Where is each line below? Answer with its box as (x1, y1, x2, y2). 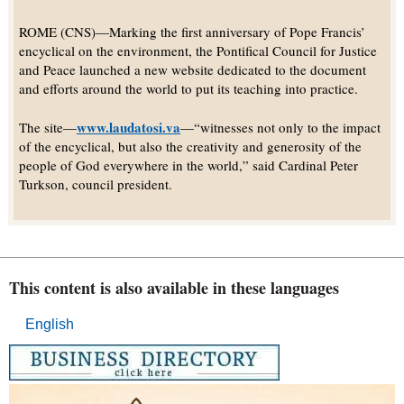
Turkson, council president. (18, 175, 172, 194)
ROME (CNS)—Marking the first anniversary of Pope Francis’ (18, 22, 365, 41)
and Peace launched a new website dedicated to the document (18, 60, 366, 78)
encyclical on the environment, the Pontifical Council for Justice (18, 41, 377, 60)
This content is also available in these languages (9, 275, 339, 299)
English (25, 316, 74, 332)
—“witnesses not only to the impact (179, 118, 381, 137)
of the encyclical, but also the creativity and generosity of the (18, 137, 362, 156)
